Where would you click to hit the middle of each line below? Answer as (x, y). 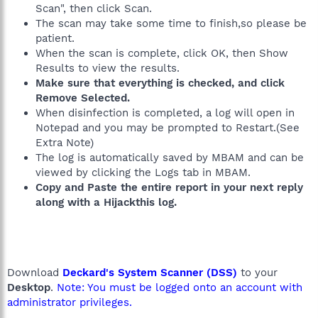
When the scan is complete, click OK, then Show (162, 53)
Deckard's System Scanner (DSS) (150, 273)
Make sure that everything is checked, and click (160, 83)
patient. (55, 38)
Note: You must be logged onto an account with (178, 287)
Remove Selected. (83, 98)
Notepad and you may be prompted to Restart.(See (168, 128)
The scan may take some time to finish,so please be (171, 23)
